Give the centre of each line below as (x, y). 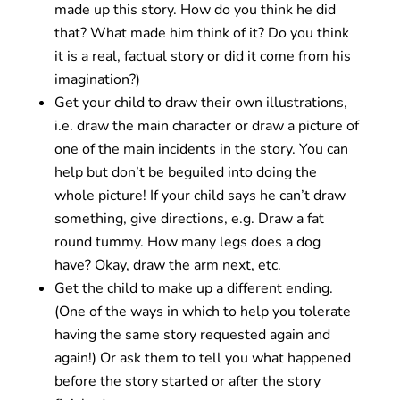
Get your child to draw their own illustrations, (200, 102)
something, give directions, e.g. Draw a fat (189, 218)
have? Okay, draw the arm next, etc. (167, 265)
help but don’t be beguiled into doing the (185, 172)
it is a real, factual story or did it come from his (202, 56)
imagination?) (97, 79)
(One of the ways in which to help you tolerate (202, 311)
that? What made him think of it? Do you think (201, 33)
